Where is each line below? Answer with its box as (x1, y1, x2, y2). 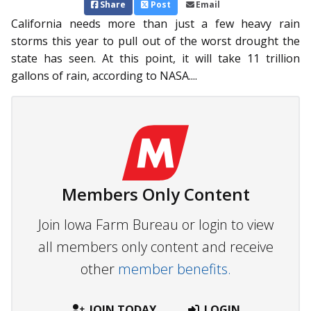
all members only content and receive (37, 237, 274, 257)
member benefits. (117, 260, 231, 279)
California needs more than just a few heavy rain (11, 16, 300, 32)
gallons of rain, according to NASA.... (11, 68, 197, 84)
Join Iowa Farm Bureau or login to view (37, 215, 274, 235)
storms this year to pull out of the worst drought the (11, 33, 300, 49)
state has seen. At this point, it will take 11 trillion (11, 51, 300, 67)
